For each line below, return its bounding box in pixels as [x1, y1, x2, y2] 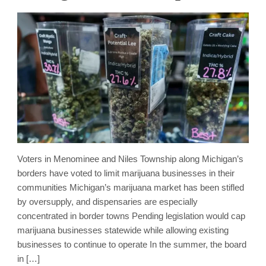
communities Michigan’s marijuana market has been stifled [17, 182, 244, 192]
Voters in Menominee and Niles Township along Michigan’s [17, 153, 243, 164]
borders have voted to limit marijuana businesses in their [17, 167, 235, 178]
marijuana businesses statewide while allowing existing [17, 224, 229, 235]
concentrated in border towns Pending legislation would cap [17, 210, 245, 221]
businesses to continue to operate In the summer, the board [17, 239, 246, 249]
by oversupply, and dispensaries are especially [17, 196, 198, 207]
